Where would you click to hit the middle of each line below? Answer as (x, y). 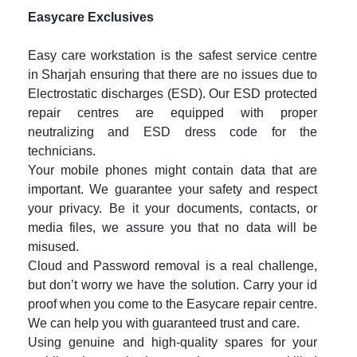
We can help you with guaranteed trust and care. (165, 323)
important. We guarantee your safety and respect (173, 189)
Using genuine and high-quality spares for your (173, 342)
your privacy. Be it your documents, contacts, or (173, 208)
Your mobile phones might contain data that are (173, 170)
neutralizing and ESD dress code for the (173, 131)
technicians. (63, 151)
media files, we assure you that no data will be (173, 227)
